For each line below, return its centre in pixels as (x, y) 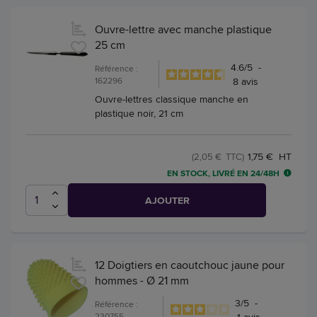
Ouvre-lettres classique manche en (172, 99)
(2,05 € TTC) (218, 157)
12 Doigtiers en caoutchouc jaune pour (190, 265)
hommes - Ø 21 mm (142, 280)
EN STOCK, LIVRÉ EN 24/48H (223, 173)
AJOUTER (167, 200)
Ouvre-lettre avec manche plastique (183, 30)
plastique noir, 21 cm (139, 114)
